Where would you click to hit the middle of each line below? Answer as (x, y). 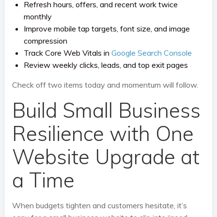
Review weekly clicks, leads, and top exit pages (106, 65)
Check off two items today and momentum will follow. (105, 85)
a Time (43, 180)
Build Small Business (106, 110)
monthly (38, 16)
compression (46, 41)
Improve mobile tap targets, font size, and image (107, 29)
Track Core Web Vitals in (68, 53)
